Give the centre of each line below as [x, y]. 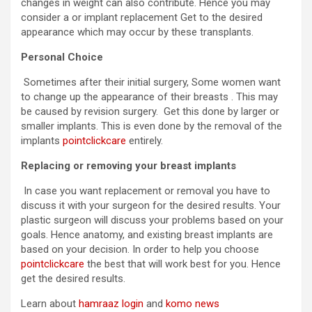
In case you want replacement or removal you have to [146, 190]
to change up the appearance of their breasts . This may [149, 96]
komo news [193, 303]
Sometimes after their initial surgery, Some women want [151, 82]
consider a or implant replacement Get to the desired [142, 17]
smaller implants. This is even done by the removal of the [151, 126]
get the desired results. [73, 278]
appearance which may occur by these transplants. [137, 32]
